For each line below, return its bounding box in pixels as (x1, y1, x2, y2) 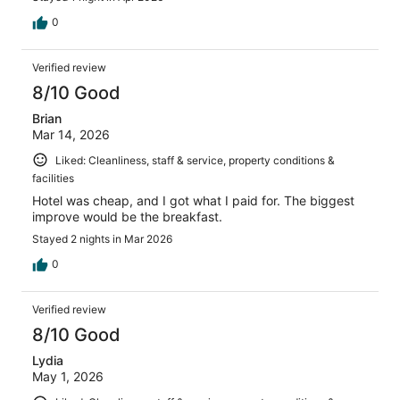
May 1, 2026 (32, 369, 104, 385)
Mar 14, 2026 (32, 126, 110, 142)
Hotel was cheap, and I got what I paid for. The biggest (32, 193, 354, 209)
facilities (32, 171, 74, 186)
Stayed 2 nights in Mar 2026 (32, 232, 172, 246)
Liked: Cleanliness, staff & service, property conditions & (55, 153, 335, 167)
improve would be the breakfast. (32, 209, 222, 225)
